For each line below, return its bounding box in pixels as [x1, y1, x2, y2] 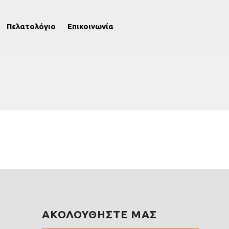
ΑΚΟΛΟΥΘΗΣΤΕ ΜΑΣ [42, 208, 157, 220]
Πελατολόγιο [7, 22, 56, 31]
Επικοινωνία [67, 22, 113, 31]
